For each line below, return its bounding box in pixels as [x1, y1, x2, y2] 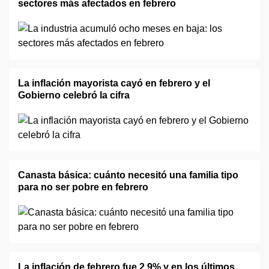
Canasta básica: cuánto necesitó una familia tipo [18, 170, 238, 180]
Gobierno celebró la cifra [18, 90, 130, 100]
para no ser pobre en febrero [18, 182, 148, 192]
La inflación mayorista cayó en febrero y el [18, 78, 210, 88]
